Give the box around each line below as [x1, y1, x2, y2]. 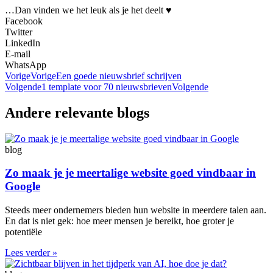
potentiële [5, 227, 42, 238]
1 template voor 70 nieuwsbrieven [41, 81, 172, 92]
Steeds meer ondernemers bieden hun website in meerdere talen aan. [5, 205, 266, 216]
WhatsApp [5, 59, 46, 70]
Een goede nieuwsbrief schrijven [56, 70, 182, 81]
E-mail [5, 48, 30, 59]
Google [5, 180, 40, 193]
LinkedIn [5, 37, 40, 48]
